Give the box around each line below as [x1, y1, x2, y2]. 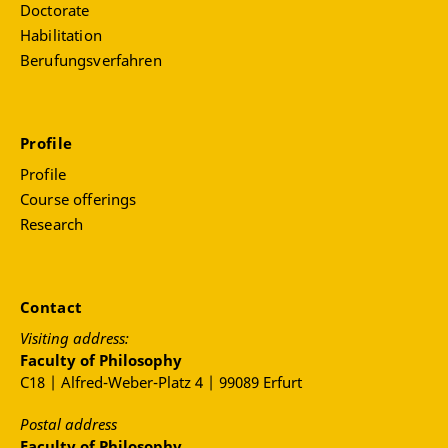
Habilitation [20, 25, 102, 46]
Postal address [20, 414, 117, 435]
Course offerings [20, 189, 137, 210]
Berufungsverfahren [20, 50, 162, 71]
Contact [20, 297, 87, 318]
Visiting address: [20, 328, 129, 349]
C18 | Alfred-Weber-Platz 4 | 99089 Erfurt [20, 372, 302, 393]
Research [20, 214, 84, 235]
